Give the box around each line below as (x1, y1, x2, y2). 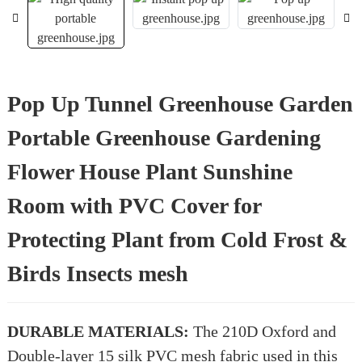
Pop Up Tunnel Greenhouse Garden (6, 91, 353, 116)
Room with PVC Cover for (6, 193, 262, 218)
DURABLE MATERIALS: (6, 322, 193, 340)
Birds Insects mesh (6, 261, 188, 286)
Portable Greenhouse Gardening (6, 125, 321, 150)
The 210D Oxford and (192, 322, 336, 340)
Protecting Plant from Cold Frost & (6, 227, 347, 252)
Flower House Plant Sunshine (6, 159, 293, 184)
